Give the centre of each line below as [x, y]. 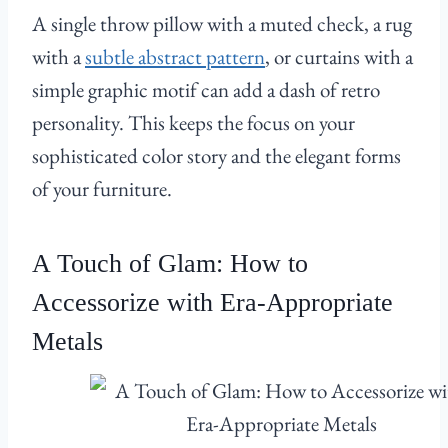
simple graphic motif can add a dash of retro [206, 90]
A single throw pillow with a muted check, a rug [222, 24]
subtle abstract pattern [175, 57]
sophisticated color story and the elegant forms [216, 156]
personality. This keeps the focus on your [193, 123]
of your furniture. [102, 189]
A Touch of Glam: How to [170, 264]
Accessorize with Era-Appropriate [212, 303]
